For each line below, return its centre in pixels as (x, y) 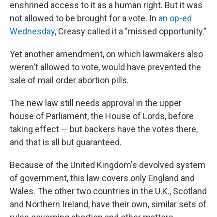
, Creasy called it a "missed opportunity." (131, 31)
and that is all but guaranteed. (66, 142)
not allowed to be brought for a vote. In (84, 18)
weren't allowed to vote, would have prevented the (105, 67)
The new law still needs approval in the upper (96, 103)
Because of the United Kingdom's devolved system (108, 165)
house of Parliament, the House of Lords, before (102, 116)
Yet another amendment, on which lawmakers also (106, 54)
